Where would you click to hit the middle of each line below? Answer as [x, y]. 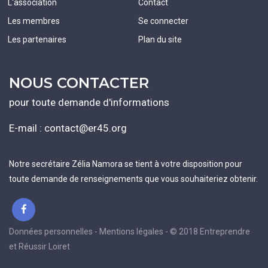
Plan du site [160, 39]
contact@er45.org [84, 128]
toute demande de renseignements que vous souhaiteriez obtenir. [133, 179]
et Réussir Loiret [39, 246]
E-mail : [25, 128]
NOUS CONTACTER [79, 83]
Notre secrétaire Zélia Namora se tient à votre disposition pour [126, 164]
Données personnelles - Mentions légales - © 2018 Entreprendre [130, 231]
